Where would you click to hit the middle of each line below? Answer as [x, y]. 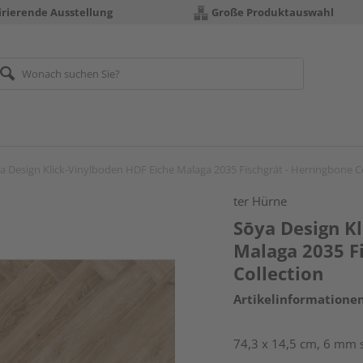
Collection [279, 273]
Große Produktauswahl [272, 12]
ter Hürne [261, 201]
